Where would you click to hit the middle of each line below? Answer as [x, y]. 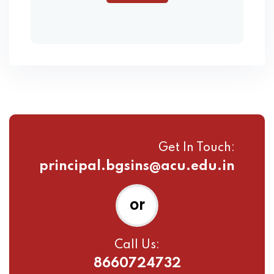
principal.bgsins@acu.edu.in [137, 167]
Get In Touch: [197, 148]
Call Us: [137, 246]
